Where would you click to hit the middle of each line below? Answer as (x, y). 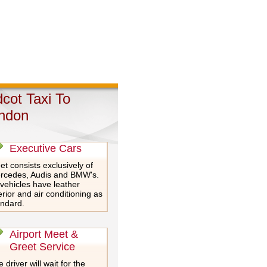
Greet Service (42, 247)
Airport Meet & (44, 235)
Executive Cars (45, 149)
